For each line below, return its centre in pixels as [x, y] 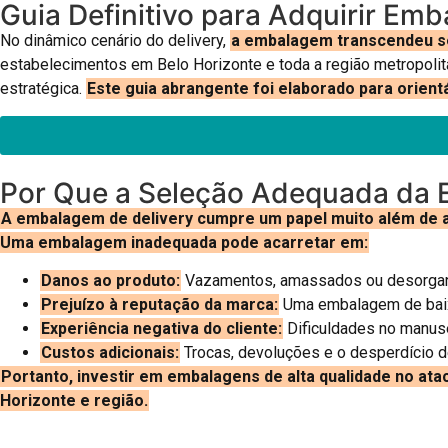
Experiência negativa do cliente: [161, 328]
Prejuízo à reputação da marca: [159, 304]
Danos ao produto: [110, 280]
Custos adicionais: [110, 352]
